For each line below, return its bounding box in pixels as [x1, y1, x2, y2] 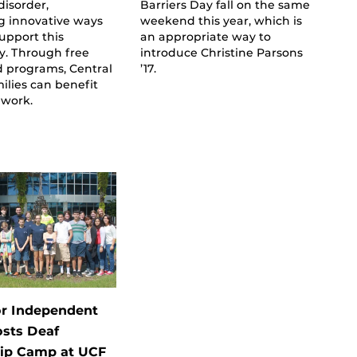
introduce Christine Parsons [139, 45, 303, 59]
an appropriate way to [139, 29, 271, 43]
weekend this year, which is [139, 14, 302, 27]
